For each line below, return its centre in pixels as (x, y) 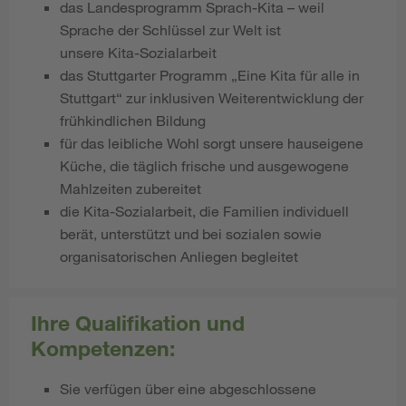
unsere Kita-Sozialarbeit (138, 52)
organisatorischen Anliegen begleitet (179, 256)
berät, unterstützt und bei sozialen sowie (191, 233)
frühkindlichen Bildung (133, 120)
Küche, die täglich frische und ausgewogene (204, 165)
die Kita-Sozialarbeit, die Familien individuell (204, 210)
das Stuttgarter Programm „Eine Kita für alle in (210, 74)
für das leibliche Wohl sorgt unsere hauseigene (212, 142)
